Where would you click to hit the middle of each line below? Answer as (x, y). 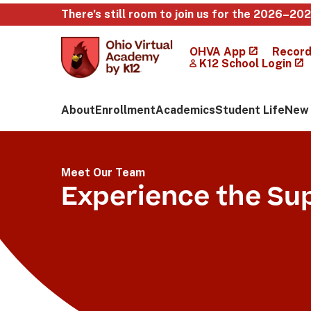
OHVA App (217, 52)
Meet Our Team (103, 173)
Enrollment (125, 110)
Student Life (250, 110)
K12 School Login (245, 64)
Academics (185, 110)
